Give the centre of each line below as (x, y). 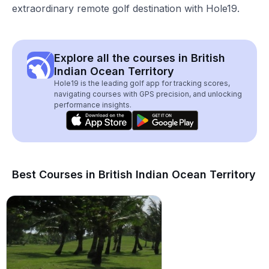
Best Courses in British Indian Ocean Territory (134, 174)
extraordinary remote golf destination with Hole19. (126, 8)
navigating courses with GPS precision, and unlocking (148, 94)
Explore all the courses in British (140, 58)
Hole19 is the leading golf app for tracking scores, (142, 83)
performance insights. (93, 105)
